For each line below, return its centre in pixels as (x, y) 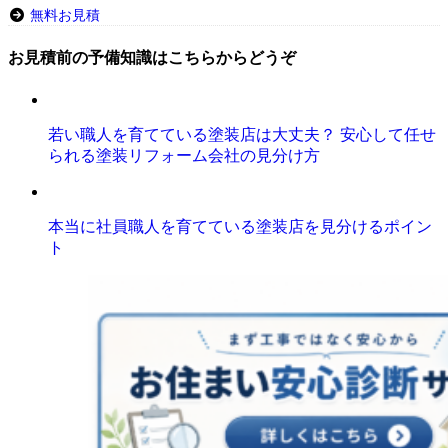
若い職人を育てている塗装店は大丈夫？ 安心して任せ (242, 134)
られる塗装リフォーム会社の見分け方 (184, 155)
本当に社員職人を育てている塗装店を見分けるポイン (240, 226)
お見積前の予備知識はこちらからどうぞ (152, 57)
